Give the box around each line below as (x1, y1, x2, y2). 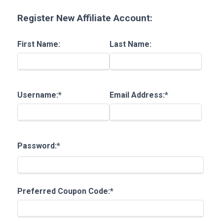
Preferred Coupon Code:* (23, 186, 113, 196)
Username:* (23, 90, 62, 100)
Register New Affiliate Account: (17, 12, 152, 24)
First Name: (22, 39, 60, 49)
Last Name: (114, 39, 152, 49)
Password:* (23, 141, 60, 150)
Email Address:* (114, 90, 169, 100)
